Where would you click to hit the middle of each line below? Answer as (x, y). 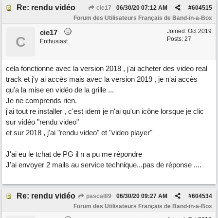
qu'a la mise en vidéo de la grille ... (60, 90)
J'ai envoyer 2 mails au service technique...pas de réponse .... (104, 165)
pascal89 (98, 196)
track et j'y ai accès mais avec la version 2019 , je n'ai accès (102, 79)
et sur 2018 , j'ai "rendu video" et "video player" (79, 133)
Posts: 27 (179, 39)
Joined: (177, 31)
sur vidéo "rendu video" (42, 122)
